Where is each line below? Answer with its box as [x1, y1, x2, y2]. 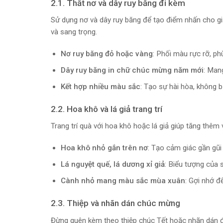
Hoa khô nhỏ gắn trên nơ [60, 143, 148, 153]
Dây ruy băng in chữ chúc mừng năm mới [60, 65, 204, 75]
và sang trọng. [51, 27, 97, 37]
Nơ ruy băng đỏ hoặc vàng [60, 49, 153, 58]
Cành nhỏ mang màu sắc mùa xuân [60, 176, 185, 186]
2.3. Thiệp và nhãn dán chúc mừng [51, 198, 180, 209]
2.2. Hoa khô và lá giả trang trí [51, 104, 162, 114]
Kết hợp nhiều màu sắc [60, 82, 140, 92]
